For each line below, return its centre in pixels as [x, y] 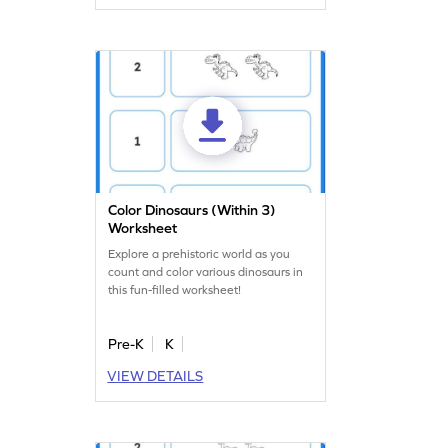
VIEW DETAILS [155, 376]
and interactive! [151, 20]
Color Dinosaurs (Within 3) [192, 210]
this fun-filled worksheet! [175, 290]
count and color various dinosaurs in [206, 272]
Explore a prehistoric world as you [199, 254]
